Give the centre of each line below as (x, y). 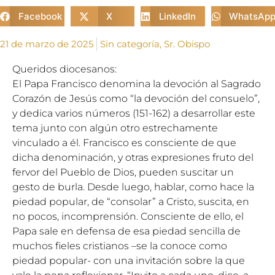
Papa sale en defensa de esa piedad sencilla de (126, 231)
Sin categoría (130, 44)
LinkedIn (177, 16)
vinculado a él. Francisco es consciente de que (124, 143)
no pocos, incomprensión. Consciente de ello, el (128, 216)
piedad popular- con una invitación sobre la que (129, 261)
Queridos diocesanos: (64, 69)
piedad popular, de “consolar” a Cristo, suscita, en (131, 202)
